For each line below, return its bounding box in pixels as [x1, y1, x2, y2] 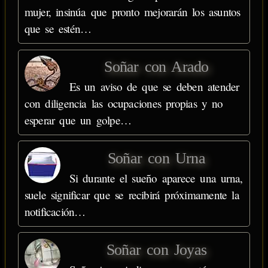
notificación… [24, 204, 86, 220]
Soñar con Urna [108, 150, 205, 167]
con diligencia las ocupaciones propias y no [24, 96, 223, 111]
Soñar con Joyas [106, 240, 207, 258]
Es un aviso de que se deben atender [69, 79, 239, 95]
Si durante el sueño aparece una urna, [69, 170, 243, 186]
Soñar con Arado [104, 58, 209, 76]
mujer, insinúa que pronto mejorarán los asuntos [24, 4, 240, 20]
